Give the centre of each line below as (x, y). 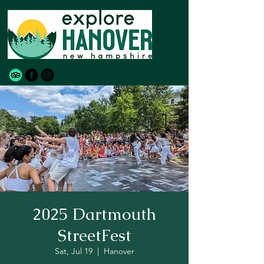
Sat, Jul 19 (73, 251)
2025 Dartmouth (94, 214)
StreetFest (94, 235)
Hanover (119, 251)
